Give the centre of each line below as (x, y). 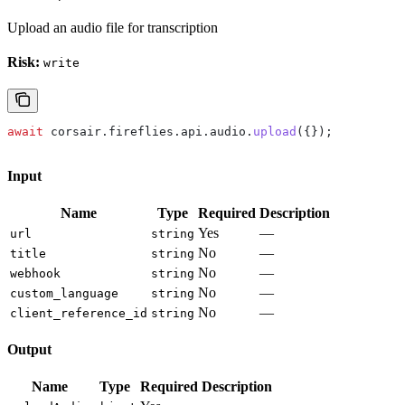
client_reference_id (79, 313)
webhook (35, 273)
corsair (72, 131)
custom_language (64, 293)
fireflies (141, 131)
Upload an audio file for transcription (113, 27)
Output (29, 349)
